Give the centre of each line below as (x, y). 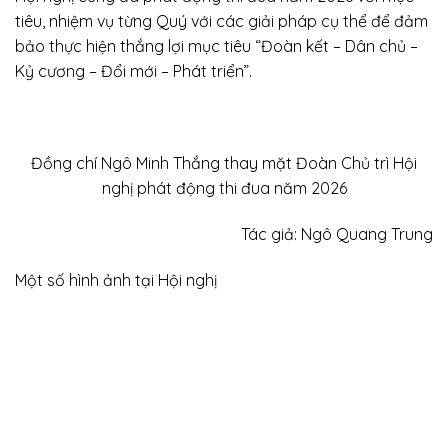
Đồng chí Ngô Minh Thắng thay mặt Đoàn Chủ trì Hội (224, 162)
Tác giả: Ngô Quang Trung (337, 233)
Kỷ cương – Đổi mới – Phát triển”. (133, 71)
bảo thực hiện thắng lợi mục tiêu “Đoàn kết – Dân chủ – (216, 46)
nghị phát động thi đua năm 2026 (224, 187)
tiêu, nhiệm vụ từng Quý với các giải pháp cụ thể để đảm (221, 21)
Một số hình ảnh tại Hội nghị (116, 279)
